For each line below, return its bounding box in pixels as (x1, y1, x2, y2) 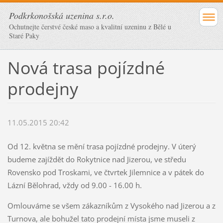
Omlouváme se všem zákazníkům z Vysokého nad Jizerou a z (7, 201, 216, 211)
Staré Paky (9, 31, 39, 40)
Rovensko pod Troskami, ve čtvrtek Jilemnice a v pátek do (7, 167, 204, 178)
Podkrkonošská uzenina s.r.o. (9, 9, 114, 21)
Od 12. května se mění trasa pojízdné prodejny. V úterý (7, 141, 196, 152)
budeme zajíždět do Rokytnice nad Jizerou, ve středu (7, 154, 186, 165)
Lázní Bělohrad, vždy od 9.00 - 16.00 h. (7, 180, 142, 191)
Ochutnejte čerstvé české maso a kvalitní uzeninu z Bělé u (9, 22, 171, 31)
